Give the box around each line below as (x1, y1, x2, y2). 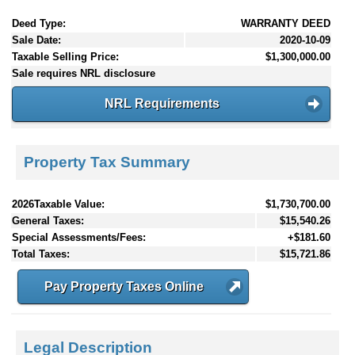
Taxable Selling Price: (12, 51, 119, 63)
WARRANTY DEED (241, 17, 330, 30)
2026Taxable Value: (12, 197, 105, 210)
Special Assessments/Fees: (12, 231, 146, 243)
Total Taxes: (12, 247, 70, 260)
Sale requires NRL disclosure (12, 67, 155, 80)
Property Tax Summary (24, 153, 190, 170)
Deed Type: (12, 17, 66, 30)
